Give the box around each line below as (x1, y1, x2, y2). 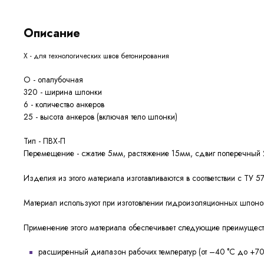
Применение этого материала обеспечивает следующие (24, 222, 222, 234)
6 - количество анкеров (24, 98, 104, 111)
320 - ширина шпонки (24, 86, 102, 98)
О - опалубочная (24, 74, 83, 86)
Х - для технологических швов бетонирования (24, 51, 169, 62)
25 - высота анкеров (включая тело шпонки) (24, 111, 177, 123)
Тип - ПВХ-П (24, 135, 65, 147)
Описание (24, 25, 80, 42)
